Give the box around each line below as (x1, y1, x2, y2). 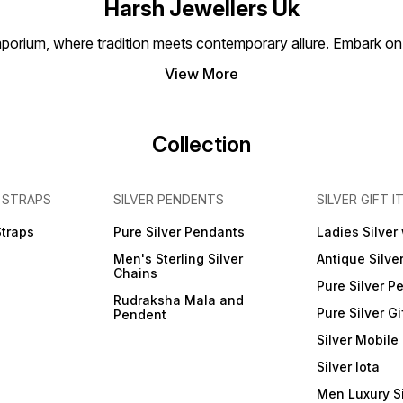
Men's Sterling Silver (113, 251, 244, 267)
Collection (152, 131, 251, 158)
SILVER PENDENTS (113, 192, 225, 208)
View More (165, 65, 238, 84)
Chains (113, 265, 158, 282)
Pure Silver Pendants (113, 224, 246, 240)
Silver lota (316, 359, 380, 375)
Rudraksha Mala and (113, 292, 245, 309)
